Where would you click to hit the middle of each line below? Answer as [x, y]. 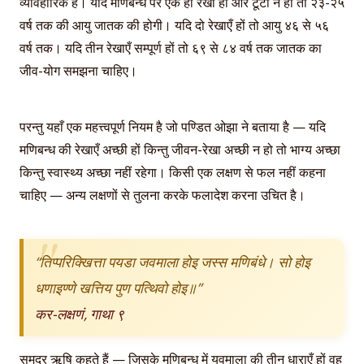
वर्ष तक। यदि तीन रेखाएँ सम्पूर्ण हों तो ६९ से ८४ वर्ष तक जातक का [171, 48]
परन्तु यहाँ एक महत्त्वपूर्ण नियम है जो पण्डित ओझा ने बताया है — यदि [173, 126]
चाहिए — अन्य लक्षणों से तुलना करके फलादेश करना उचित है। [162, 195]
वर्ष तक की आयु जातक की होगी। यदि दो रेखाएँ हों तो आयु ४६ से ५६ [174, 26]
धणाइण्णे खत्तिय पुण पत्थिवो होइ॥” [118, 287]
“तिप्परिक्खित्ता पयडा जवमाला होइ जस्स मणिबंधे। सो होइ [173, 261]
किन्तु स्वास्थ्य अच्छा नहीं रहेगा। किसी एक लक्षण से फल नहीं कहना [173, 172]
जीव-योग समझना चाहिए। [78, 71]
